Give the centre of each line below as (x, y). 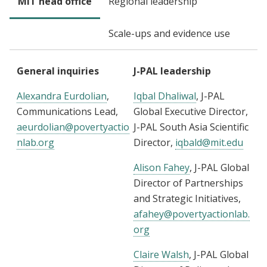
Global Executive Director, (191, 112)
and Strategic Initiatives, (187, 199)
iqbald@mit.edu (209, 143)
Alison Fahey (162, 168)
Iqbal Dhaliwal (165, 96)
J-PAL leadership (172, 71)
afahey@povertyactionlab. (192, 214)
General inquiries (58, 71)
